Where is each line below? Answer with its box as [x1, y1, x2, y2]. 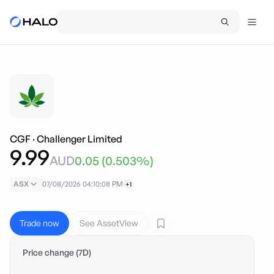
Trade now [20, 218, 59, 228]
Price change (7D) [23, 247, 91, 257]
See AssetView [80, 218, 138, 228]
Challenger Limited [37, 133, 122, 145]
